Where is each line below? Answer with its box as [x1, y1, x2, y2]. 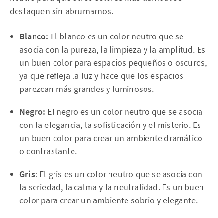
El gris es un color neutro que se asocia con [37, 168, 203, 180]
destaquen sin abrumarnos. [10, 5, 113, 17]
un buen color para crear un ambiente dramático [19, 132, 203, 144]
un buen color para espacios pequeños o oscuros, [19, 57, 207, 68]
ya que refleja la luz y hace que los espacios [19, 70, 184, 81]
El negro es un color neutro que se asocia [45, 106, 203, 117]
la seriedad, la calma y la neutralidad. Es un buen [19, 182, 204, 193]
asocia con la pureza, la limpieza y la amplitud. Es [19, 44, 206, 55]
